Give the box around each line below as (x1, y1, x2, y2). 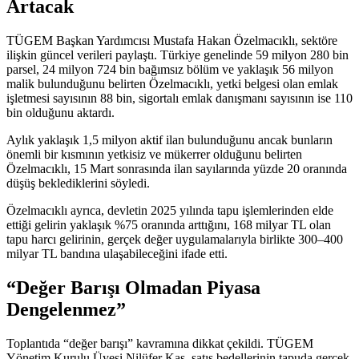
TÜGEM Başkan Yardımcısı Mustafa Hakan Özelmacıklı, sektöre (6, 34, 337, 48)
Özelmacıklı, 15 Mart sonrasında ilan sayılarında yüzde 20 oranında (6, 162, 347, 176)
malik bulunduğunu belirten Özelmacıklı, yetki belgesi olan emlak (6, 77, 338, 91)
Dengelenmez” (6, 299, 126, 321)
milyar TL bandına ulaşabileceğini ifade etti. (6, 247, 228, 261)
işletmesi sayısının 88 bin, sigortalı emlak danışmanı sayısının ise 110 (6, 91, 353, 106)
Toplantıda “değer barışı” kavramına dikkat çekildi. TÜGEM (6, 337, 313, 350)
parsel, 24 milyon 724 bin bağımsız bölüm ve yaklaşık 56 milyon (6, 63, 333, 77)
